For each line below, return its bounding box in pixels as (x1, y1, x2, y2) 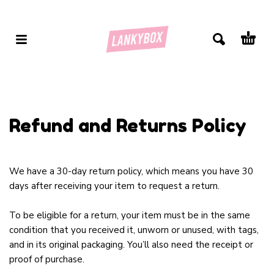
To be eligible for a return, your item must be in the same (9, 209, 250, 222)
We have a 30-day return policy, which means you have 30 (9, 165, 253, 178)
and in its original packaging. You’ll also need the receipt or (9, 239, 253, 251)
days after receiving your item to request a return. (9, 180, 220, 193)
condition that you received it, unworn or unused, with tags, (9, 224, 259, 237)
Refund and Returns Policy (9, 114, 246, 137)
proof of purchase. (9, 253, 84, 266)
